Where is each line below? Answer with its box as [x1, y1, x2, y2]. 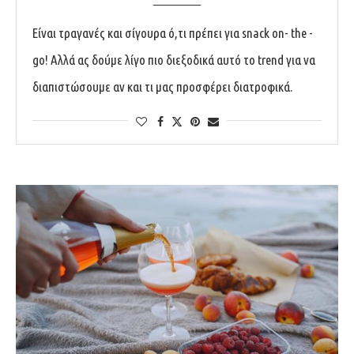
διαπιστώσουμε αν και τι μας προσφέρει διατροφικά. [32, 78, 292, 94]
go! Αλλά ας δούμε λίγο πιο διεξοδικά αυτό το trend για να [32, 51, 315, 67]
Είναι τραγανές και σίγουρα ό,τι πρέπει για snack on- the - [32, 24, 313, 40]
